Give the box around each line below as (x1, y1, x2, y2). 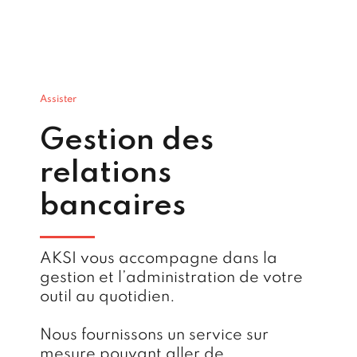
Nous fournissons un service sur (40, 328, 269, 344)
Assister (40, 94, 76, 105)
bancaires (40, 190, 186, 222)
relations (40, 157, 171, 189)
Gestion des (40, 124, 214, 156)
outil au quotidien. (40, 289, 175, 306)
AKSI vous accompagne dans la (40, 251, 277, 268)
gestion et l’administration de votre (40, 270, 303, 287)
